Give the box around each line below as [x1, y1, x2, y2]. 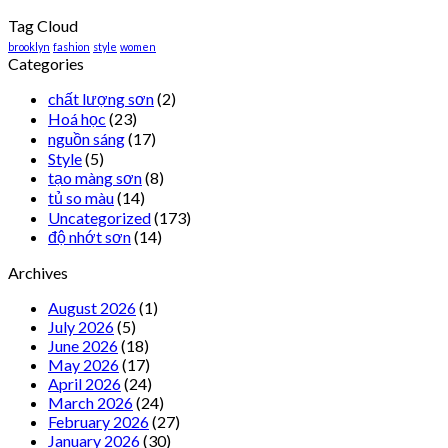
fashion [53, 40, 90, 54]
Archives [8, 263, 68, 283]
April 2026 [48, 374, 121, 394]
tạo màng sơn [48, 168, 142, 188]
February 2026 [48, 412, 149, 432]
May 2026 [48, 355, 119, 375]
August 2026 [48, 298, 136, 318]
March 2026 [48, 393, 133, 413]
